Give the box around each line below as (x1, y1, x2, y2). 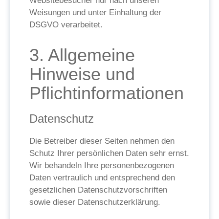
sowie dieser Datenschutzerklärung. (29, 197, 160, 207)
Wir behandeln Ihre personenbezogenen (29, 161, 174, 170)
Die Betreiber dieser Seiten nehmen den (29, 136, 175, 146)
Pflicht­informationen (29, 83, 184, 103)
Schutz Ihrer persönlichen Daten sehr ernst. (29, 149, 189, 158)
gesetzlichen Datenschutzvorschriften (29, 185, 167, 195)
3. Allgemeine (29, 45, 135, 65)
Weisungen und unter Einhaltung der (29, 8, 161, 17)
